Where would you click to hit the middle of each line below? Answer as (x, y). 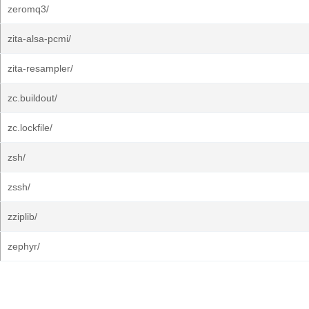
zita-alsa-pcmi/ (39, 39)
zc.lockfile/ (30, 128)
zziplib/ (22, 217)
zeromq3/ (28, 9)
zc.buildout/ (32, 98)
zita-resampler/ (40, 68)
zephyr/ (24, 246)
